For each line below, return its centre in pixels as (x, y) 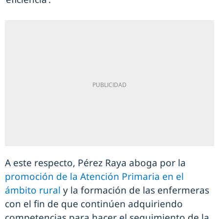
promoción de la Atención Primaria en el (94, 177)
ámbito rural (33, 190)
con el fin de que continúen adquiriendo (94, 204)
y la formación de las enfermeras (135, 190)
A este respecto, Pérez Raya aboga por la (95, 163)
